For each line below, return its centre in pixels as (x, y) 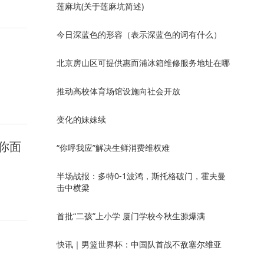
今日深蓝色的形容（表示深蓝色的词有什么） (139, 34)
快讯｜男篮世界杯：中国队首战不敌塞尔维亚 (139, 244)
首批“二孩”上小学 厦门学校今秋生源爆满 (131, 216)
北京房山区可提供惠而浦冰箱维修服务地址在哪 (143, 63)
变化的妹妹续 (81, 119)
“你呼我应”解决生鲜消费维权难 (113, 148)
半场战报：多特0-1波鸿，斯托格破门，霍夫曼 (141, 176)
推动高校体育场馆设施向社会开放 (118, 91)
